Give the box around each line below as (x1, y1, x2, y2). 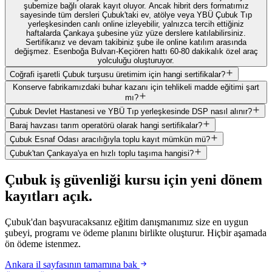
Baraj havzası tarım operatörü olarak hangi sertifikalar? (10, 120, 202, 130)
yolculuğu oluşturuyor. (98, 55, 174, 65)
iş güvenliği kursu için (47, 171, 187, 188)
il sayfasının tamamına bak (33, 259, 140, 270)
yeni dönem (191, 171, 262, 188)
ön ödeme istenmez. (5, 238, 81, 249)
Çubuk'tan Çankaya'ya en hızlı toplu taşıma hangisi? (10, 148, 194, 158)
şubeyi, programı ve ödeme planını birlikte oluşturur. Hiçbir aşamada (5, 227, 267, 238)
